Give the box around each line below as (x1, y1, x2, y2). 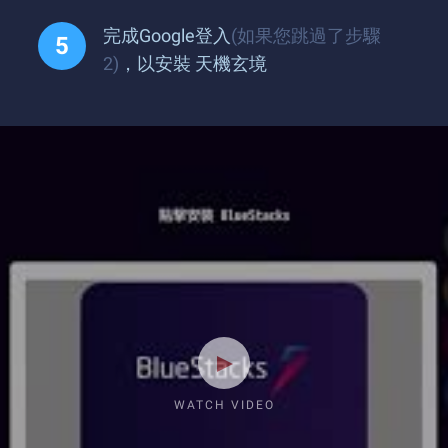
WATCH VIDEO (173, 398, 275, 412)
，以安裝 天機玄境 (119, 53, 267, 74)
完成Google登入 (103, 25, 231, 46)
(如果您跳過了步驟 (231, 25, 381, 46)
